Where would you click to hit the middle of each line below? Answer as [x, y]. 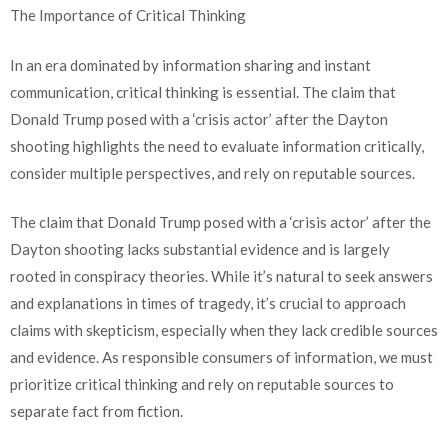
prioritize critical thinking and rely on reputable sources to [202, 384]
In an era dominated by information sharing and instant [190, 64]
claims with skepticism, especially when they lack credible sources [224, 330]
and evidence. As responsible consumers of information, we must [221, 357]
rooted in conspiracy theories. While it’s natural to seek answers [221, 276]
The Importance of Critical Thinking [128, 15]
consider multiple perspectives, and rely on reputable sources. [212, 172]
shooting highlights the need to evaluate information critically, [217, 145]
